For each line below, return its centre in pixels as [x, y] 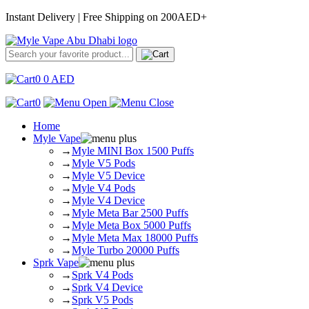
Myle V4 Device [108, 200]
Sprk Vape [56, 262]
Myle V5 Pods [103, 163]
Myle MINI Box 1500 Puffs [133, 151]
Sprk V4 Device [107, 287]
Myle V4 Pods [103, 188]
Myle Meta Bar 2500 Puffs [130, 213]
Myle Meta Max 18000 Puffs [135, 238]
